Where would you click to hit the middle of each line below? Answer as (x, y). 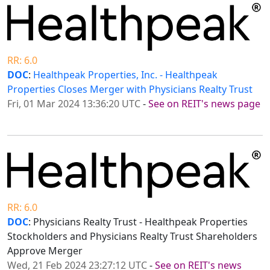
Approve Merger (45, 251)
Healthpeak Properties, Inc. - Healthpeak (125, 74)
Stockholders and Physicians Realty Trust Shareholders (132, 237)
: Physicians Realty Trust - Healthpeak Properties (138, 222)
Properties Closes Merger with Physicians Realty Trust (130, 89)
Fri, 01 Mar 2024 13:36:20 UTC (74, 103)
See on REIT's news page (204, 103)
